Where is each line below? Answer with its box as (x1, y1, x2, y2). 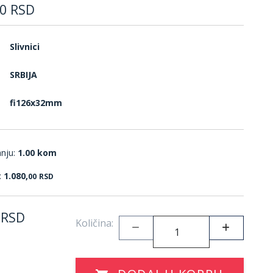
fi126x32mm (10, 97, 62, 108)
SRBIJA (10, 69, 37, 80)
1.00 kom (18, 146, 57, 158)
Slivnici (10, 41, 40, 52)
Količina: (76, 216, 113, 230)
